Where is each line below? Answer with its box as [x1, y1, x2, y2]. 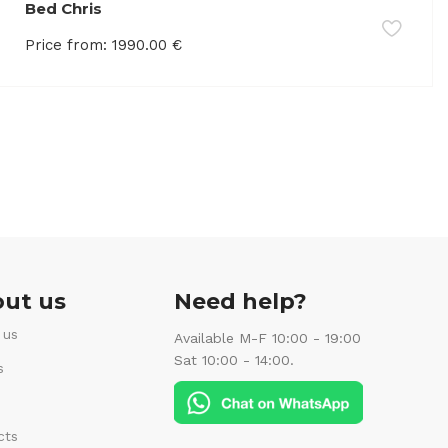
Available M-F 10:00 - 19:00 [174, 329, 362, 346]
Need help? [174, 287, 308, 315]
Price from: [24, 35, 107, 54]
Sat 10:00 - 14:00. [174, 351, 295, 368]
